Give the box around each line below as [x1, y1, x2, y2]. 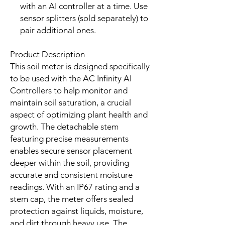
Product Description [10, 49, 85, 59]
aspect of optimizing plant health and [10, 109, 148, 120]
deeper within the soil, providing [10, 157, 129, 168]
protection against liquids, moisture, [10, 205, 143, 216]
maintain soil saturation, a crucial [10, 97, 131, 107]
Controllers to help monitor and [10, 85, 128, 95]
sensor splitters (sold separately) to [20, 13, 148, 23]
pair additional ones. [20, 25, 96, 35]
